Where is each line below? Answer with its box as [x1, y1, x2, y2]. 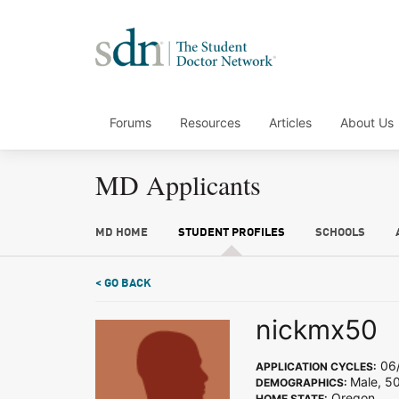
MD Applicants [95, 167, 261, 202]
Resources [180, 115, 240, 130]
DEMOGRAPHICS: [256, 376, 350, 389]
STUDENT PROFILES [177, 227, 285, 239]
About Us [340, 115, 394, 130]
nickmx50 [256, 313, 378, 346]
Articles [269, 115, 312, 130]
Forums [110, 115, 151, 130]
